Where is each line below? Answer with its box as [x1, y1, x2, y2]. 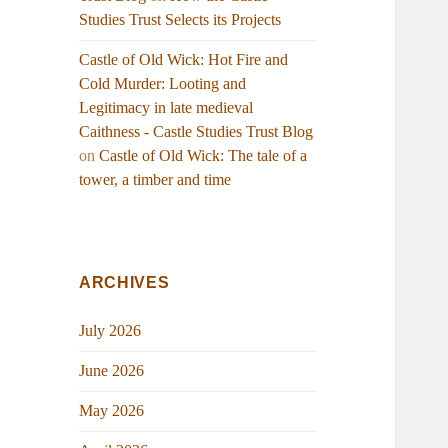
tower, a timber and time [79, 171, 232, 189]
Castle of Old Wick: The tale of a [99, 147, 308, 165]
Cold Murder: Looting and [79, 75, 247, 93]
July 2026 [79, 322, 142, 340]
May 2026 [79, 402, 145, 420]
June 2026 [79, 362, 145, 380]
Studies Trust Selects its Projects [79, 11, 282, 29]
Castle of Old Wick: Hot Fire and [79, 51, 289, 69]
